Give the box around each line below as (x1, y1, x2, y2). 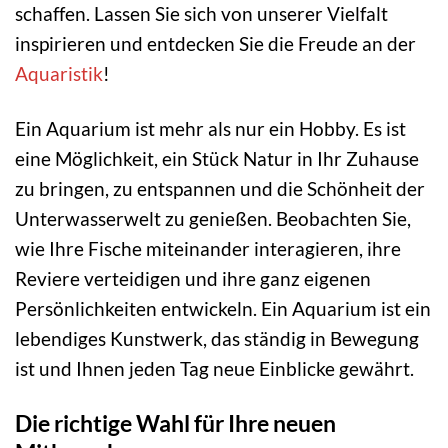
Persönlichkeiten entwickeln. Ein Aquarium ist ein (15, 297, 431, 321)
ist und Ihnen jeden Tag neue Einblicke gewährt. (15, 357, 414, 381)
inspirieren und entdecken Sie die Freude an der (15, 32, 416, 56)
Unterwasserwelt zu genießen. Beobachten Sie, (15, 207, 411, 231)
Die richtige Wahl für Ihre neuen (15, 409, 336, 438)
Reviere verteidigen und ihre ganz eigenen (15, 267, 371, 291)
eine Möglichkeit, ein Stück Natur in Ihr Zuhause (15, 147, 419, 171)
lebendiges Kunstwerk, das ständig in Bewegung (15, 327, 419, 351)
